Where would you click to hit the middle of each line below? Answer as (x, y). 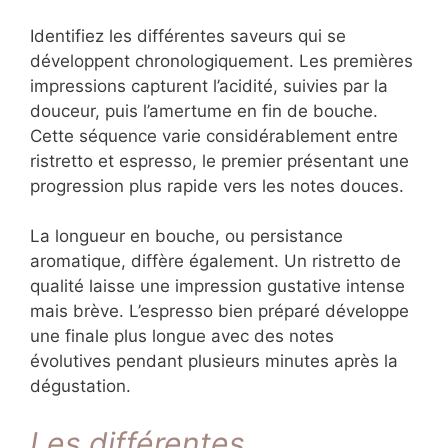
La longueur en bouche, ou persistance (186, 236)
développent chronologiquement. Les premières (221, 60)
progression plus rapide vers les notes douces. (217, 185)
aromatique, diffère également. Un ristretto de (215, 261)
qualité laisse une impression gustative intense (217, 286)
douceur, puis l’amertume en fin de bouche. (204, 110)
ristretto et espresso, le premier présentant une (219, 160)
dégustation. (80, 386)
